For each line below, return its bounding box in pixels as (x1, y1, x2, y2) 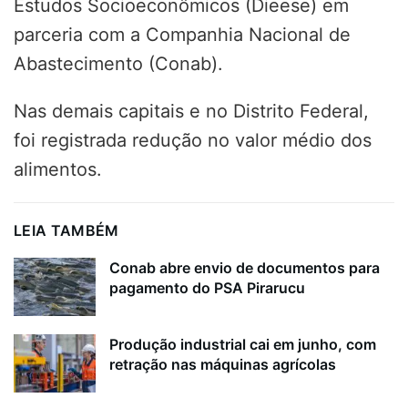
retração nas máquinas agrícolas (109, 355, 336, 374)
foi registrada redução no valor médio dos (14, 128, 372, 151)
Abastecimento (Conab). (14, 52, 223, 75)
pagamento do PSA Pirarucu (109, 278, 305, 297)
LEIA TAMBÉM (14, 220, 119, 240)
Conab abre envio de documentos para (109, 258, 380, 277)
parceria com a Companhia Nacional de (14, 23, 351, 46)
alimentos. (14, 158, 102, 180)
